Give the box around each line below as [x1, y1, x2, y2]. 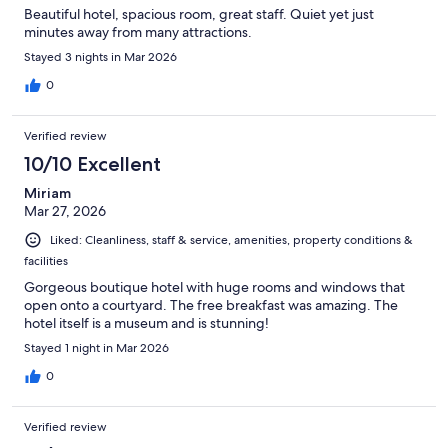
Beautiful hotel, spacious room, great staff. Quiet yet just [24, 5, 374, 24]
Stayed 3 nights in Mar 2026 [24, 49, 177, 66]
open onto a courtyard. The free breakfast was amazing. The [24, 296, 398, 315]
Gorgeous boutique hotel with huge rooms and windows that [24, 278, 405, 297]
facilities [24, 253, 68, 270]
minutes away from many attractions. [24, 23, 252, 42]
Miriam [24, 184, 71, 203]
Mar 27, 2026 [24, 202, 106, 221]
